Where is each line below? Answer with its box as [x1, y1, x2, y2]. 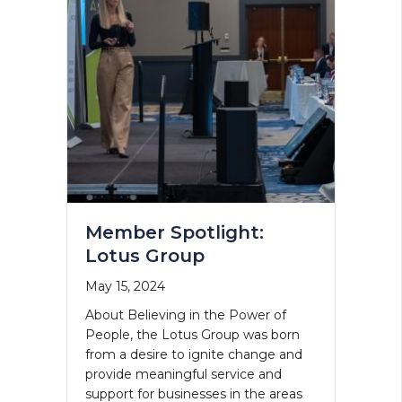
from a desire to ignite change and [84, 345, 302, 363]
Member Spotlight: [84, 221, 264, 243]
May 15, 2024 [84, 277, 165, 294]
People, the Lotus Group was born [84, 326, 300, 343]
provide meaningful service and [84, 365, 282, 382]
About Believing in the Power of [84, 306, 286, 323]
